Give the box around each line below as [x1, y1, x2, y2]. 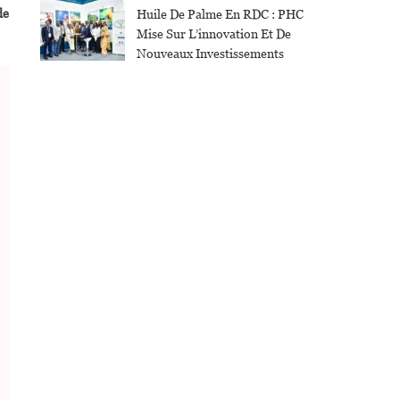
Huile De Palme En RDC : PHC [136, 7, 304, 22]
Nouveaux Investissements [136, 46, 284, 62]
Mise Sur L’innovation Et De [136, 27, 291, 42]
